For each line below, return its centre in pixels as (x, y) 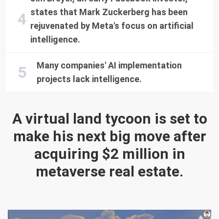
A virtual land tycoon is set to (109, 119)
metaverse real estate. (109, 171)
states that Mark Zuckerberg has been (109, 12)
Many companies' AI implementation (109, 65)
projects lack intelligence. (89, 79)
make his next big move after (109, 136)
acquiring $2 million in (109, 154)
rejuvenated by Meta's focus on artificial (112, 26)
